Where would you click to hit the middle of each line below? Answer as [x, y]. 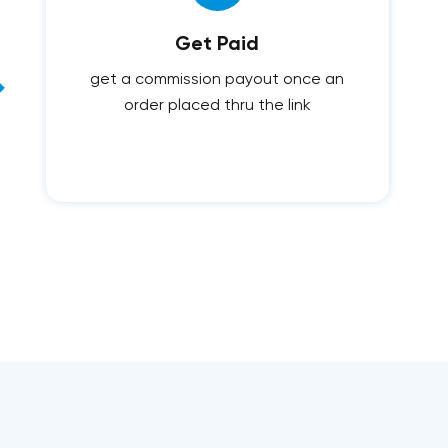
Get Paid [217, 44]
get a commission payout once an [217, 79]
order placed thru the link [217, 105]
